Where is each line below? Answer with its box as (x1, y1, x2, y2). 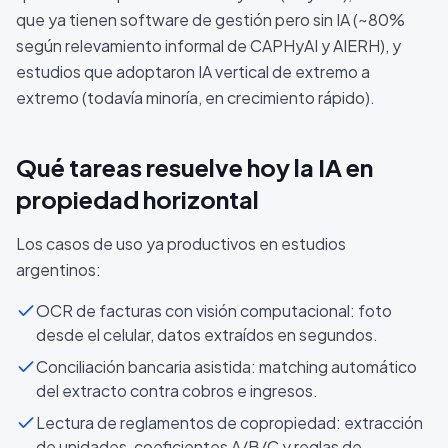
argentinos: (16, 259, 101, 280)
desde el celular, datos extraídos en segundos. (36, 324, 378, 345)
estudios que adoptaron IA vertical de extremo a (16, 61, 370, 82)
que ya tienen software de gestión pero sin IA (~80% (16, 9, 405, 30)
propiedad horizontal (16, 184, 259, 214)
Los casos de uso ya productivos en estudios (16, 233, 346, 254)
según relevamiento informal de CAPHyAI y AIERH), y (16, 35, 401, 56)
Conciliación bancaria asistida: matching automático (36, 356, 417, 377)
